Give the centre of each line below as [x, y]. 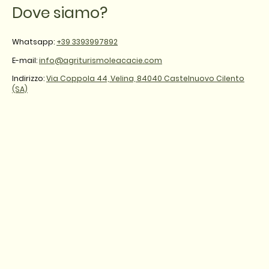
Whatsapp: [34, 42]
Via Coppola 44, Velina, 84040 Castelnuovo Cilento [145, 78]
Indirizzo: [29, 78]
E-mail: [26, 60]
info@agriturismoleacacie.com [101, 60]
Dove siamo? [60, 12]
